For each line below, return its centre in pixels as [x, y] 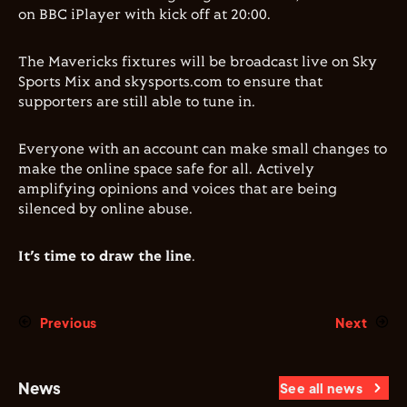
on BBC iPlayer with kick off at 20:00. [144, 15]
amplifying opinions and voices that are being [178, 189]
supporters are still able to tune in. [137, 102]
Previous [69, 323]
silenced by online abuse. [105, 209]
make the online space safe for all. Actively [166, 169]
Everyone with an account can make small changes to [203, 149]
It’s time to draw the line [105, 257]
